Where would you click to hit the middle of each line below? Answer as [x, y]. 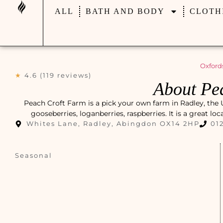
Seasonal [34, 155]
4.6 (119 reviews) [58, 75]
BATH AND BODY [125, 11]
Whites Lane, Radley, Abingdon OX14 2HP [113, 123]
